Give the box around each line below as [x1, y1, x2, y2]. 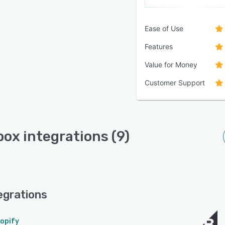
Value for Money [145, 60, 197, 69]
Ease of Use [145, 24, 183, 33]
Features [145, 42, 173, 51]
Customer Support [145, 78, 205, 87]
